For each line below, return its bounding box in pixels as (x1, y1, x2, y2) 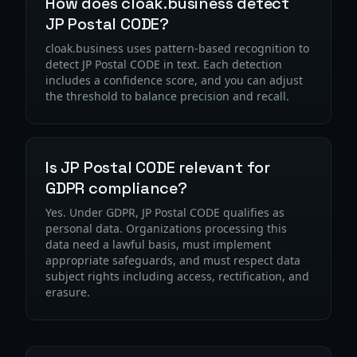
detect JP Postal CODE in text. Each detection (45, 57, 282, 72)
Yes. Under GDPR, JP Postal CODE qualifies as (45, 205, 284, 220)
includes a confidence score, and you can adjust (45, 73, 303, 88)
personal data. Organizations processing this (45, 221, 287, 236)
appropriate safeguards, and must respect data (45, 253, 300, 268)
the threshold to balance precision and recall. (45, 88, 289, 104)
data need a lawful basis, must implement (45, 237, 271, 252)
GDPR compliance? (45, 178, 187, 198)
